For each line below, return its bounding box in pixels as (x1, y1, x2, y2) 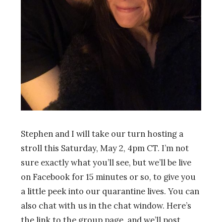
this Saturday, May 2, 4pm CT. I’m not (42, 143, 189, 154)
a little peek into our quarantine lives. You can (21, 186, 199, 197)
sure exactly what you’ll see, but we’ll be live (21, 157, 191, 168)
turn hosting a (125, 128, 183, 140)
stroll (21, 143, 42, 154)
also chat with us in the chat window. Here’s (21, 200, 191, 212)
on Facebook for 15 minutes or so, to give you (21, 171, 196, 183)
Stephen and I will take (21, 128, 111, 140)
